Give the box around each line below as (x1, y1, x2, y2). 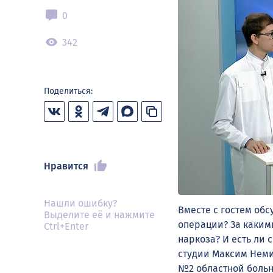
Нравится (44, 160, 88, 172)
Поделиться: (44, 86, 93, 96)
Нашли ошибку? (44, 197, 117, 209)
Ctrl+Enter (44, 221, 88, 232)
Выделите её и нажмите (44, 209, 155, 221)
